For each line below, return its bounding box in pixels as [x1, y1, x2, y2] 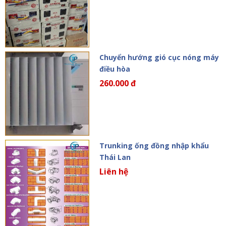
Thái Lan [99, 152, 131, 162]
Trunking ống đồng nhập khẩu [99, 140, 209, 150]
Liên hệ [99, 165, 128, 177]
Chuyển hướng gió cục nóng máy [99, 52, 219, 63]
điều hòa [99, 64, 130, 74]
